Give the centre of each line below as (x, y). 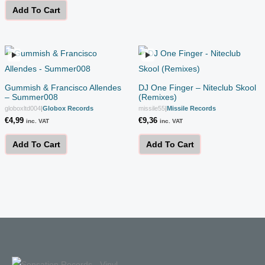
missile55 (152, 108)
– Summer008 (31, 97)
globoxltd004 (23, 108)
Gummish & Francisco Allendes (63, 87)
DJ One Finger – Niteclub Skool (197, 87)
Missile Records (191, 108)
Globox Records (68, 108)
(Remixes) (158, 97)
